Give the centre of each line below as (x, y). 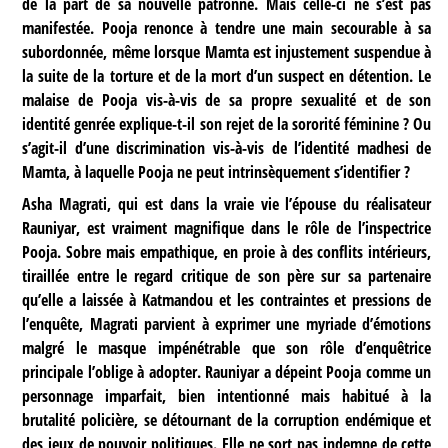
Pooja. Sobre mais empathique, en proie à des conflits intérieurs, (227, 252)
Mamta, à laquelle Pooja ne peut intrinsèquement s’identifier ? (216, 172)
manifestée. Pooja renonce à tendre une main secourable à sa (227, 28)
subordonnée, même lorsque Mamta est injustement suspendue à (227, 52)
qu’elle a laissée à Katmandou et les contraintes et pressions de (227, 300)
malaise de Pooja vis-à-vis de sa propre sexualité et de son (227, 100)
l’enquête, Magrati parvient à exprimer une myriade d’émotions (227, 324)
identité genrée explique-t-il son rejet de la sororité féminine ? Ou (227, 124)
